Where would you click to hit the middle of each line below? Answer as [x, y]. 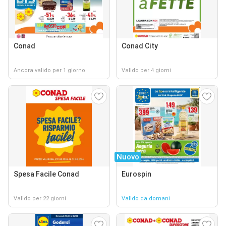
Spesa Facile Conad [46, 174]
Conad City [140, 46]
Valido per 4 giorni [146, 70]
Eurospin [136, 174]
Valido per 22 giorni [40, 198]
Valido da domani [146, 198]
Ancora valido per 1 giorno [49, 70]
